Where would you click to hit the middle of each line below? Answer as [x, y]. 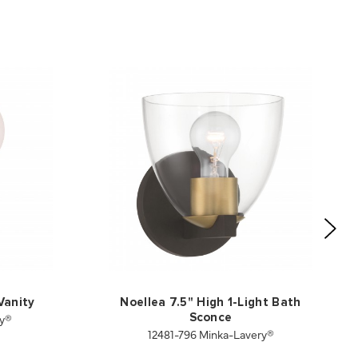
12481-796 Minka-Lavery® [211, 334]
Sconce [211, 318]
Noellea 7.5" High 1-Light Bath [211, 303]
